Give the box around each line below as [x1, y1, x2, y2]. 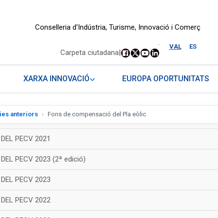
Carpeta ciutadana [60, 48, 119, 57]
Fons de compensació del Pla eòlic [48, 110, 146, 118]
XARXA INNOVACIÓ [23, 74, 90, 84]
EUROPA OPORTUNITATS [122, 74, 209, 84]
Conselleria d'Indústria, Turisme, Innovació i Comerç [35, 23, 200, 32]
